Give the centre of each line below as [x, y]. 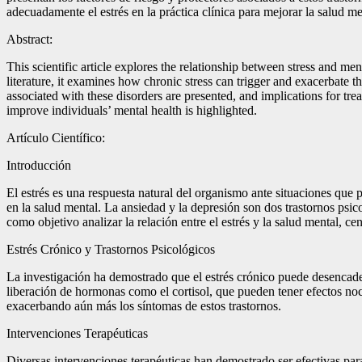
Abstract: [29, 40]
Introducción [39, 166]
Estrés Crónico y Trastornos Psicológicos [111, 250]
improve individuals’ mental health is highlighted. [132, 111]
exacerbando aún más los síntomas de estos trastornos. [144, 306]
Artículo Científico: [56, 138]
